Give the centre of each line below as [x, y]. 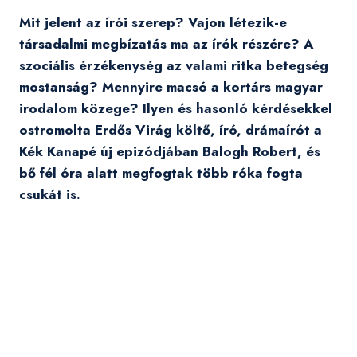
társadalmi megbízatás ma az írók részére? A [167, 44]
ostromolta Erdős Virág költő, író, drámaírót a [171, 130]
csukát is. [50, 195]
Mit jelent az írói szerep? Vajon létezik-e [153, 23]
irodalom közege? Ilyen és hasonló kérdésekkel [176, 109]
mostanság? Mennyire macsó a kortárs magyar [171, 87]
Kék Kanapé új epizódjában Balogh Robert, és [170, 152]
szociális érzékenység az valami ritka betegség [174, 66]
